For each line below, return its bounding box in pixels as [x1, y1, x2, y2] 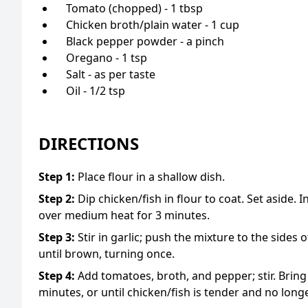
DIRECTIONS [38, 131, 139, 155]
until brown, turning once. [38, 245, 175, 261]
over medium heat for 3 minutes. [38, 207, 210, 223]
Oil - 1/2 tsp [66, 82, 125, 98]
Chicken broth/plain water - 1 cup [66, 16, 239, 32]
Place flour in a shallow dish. [78, 168, 225, 184]
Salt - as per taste [66, 66, 155, 82]
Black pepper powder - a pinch [66, 33, 224, 49]
